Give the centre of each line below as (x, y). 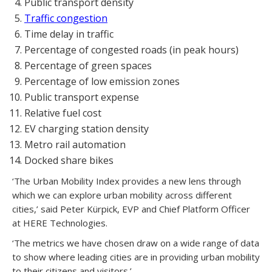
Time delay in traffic (69, 34)
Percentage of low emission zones (102, 81)
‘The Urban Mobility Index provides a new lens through (127, 181)
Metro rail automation (75, 144)
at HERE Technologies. (60, 223)
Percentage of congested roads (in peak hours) (131, 49)
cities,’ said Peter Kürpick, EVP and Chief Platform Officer (131, 209)
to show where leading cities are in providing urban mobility (136, 257)
